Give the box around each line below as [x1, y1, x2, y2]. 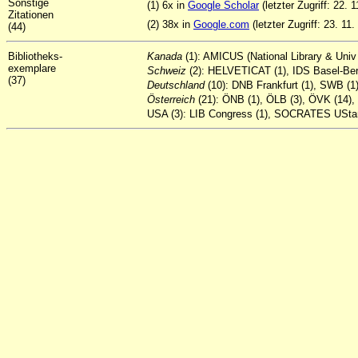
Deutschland [147, 79, 205, 91]
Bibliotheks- [8, 50, 62, 62]
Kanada [147, 50, 185, 62]
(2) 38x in [147, 18, 193, 30]
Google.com [193, 18, 249, 30]
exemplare [8, 62, 56, 74]
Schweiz [147, 65, 189, 77]
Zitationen [8, 9, 57, 21]
